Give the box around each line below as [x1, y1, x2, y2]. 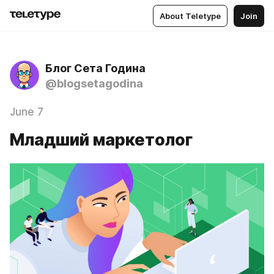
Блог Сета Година [45, 62, 146, 75]
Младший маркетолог [10, 130, 193, 150]
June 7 [10, 106, 43, 118]
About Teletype [160, 10, 221, 21]
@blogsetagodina [45, 77, 143, 90]
